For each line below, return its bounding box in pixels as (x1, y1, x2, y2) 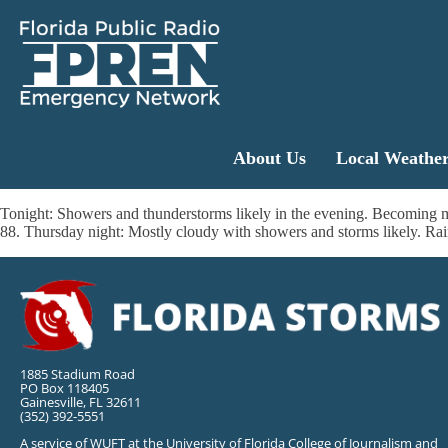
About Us (232, 148, 306, 169)
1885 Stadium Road (20, 364, 135, 383)
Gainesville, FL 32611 (20, 392, 141, 411)
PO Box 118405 (20, 378, 109, 397)
